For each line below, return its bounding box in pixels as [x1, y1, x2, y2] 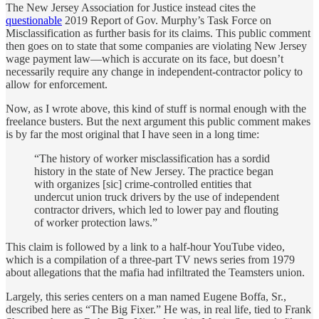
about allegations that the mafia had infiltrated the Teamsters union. [6, 266, 305, 278]
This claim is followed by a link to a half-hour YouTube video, [6, 240, 285, 253]
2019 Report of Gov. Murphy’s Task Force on [62, 14, 271, 26]
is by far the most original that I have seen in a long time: [6, 127, 259, 140]
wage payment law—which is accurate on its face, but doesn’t [6, 52, 283, 65]
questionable [6, 14, 62, 26]
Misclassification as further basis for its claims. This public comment [6, 26, 310, 39]
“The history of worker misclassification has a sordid [34, 152, 270, 164]
